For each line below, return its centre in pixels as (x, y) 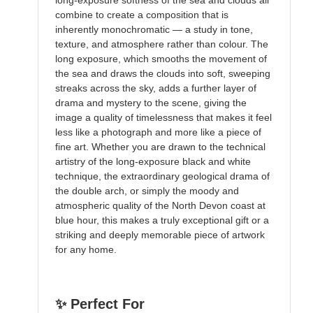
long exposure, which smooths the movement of (161, 59)
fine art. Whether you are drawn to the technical (160, 147)
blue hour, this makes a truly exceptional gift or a (162, 220)
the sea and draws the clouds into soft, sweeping (163, 74)
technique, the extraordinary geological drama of (162, 176)
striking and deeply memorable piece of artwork (160, 235)
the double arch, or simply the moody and (147, 191)
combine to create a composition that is (142, 15)
